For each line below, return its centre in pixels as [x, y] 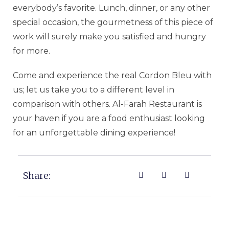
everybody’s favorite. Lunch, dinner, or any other [111, 8]
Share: [37, 175]
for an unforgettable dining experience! [94, 132]
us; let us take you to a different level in [94, 89]
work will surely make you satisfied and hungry [109, 36]
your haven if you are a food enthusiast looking [109, 118]
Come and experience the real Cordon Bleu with [112, 75]
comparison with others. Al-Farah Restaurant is [107, 104]
